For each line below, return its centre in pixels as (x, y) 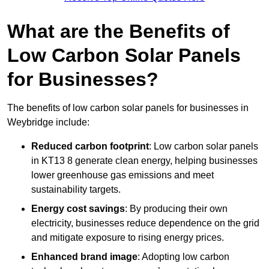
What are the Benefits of (119, 31)
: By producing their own (176, 208)
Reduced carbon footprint (90, 146)
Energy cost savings (78, 208)
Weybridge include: (48, 122)
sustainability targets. (76, 189)
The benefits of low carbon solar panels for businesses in (128, 107)
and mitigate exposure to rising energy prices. (128, 237)
